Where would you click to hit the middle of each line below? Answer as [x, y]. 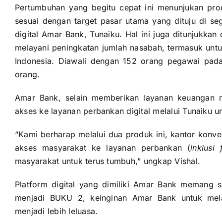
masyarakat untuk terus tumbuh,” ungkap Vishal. [107, 161]
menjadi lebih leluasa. [56, 211]
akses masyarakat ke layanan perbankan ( [103, 148]
